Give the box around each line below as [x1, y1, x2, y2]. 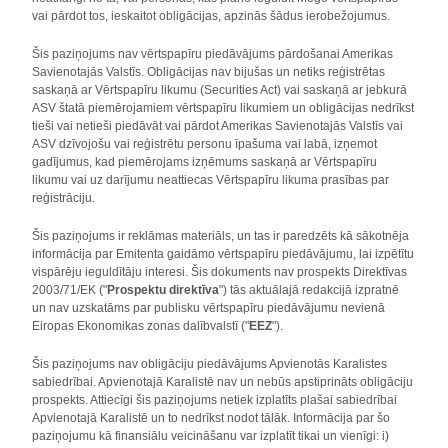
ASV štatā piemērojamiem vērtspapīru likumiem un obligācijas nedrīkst [32, 101, 415, 115]
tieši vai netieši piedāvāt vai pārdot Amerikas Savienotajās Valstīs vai [32, 119, 404, 133]
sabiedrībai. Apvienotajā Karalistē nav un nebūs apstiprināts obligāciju [32, 375, 414, 389]
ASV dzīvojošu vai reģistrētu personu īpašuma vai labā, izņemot [32, 137, 378, 151]
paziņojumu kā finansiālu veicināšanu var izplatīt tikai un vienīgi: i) [32, 429, 390, 443]
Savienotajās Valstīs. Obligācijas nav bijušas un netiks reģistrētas [32, 65, 386, 79]
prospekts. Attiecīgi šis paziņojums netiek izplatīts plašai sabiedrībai [32, 393, 398, 407]
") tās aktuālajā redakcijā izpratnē [219, 283, 400, 297]
